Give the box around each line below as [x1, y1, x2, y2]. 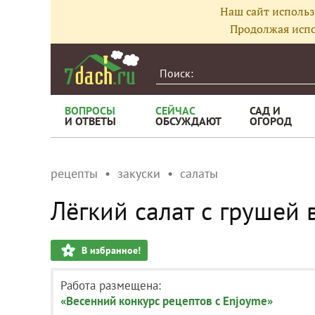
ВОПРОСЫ [65, 103, 115, 117]
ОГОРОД [250, 114, 292, 128]
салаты [180, 165, 218, 181]
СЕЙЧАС [155, 103, 195, 117]
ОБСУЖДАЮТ [155, 114, 221, 128]
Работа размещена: [60, 278, 161, 293]
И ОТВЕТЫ [65, 114, 116, 128]
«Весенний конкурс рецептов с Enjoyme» [60, 293, 273, 309]
